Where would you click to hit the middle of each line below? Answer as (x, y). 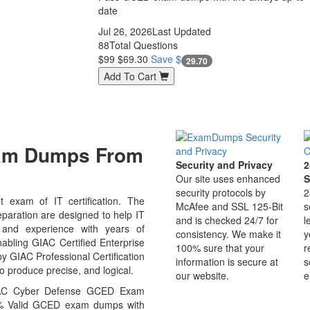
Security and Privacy (224, 165)
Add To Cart (131, 76)
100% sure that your (220, 248)
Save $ (166, 59)
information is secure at (227, 262)
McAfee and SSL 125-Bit (229, 207)
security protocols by (221, 193)
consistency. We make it (228, 234)
